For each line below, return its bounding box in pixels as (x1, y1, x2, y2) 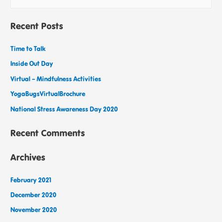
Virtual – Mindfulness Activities (10, 74, 102, 83)
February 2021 (10, 175, 52, 184)
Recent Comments (10, 127, 85, 139)
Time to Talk (10, 44, 46, 53)
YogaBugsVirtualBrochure (10, 89, 86, 99)
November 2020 (10, 205, 57, 215)
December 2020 (10, 190, 57, 200)
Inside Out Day (10, 59, 54, 68)
